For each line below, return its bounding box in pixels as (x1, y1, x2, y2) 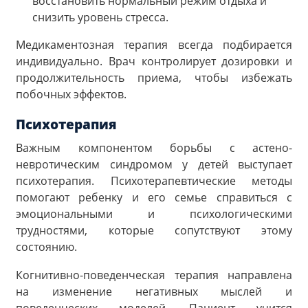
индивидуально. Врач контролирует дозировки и (16, 54, 292, 69)
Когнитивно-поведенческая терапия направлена (16, 267, 292, 283)
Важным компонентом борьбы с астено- (16, 140, 292, 155)
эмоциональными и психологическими (16, 206, 292, 221)
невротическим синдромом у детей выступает (16, 156, 292, 172)
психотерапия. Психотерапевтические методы (16, 173, 292, 188)
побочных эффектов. (16, 87, 126, 102)
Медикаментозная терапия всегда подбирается (16, 37, 292, 53)
